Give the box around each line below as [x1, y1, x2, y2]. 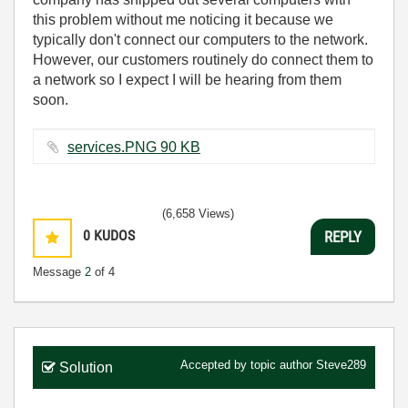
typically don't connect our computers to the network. [33, 32, 368, 47]
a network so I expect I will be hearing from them [33, 72, 342, 87]
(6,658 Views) [162, 207, 234, 220]
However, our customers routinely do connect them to [33, 52, 373, 67]
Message [33, 265, 85, 279]
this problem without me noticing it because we [33, 12, 333, 27]
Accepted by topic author [180, 358, 316, 372]
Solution [59, 360, 113, 375]
